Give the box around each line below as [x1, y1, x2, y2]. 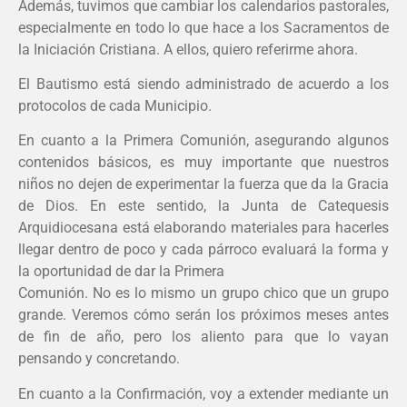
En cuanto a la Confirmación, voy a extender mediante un [18, 384, 389, 402]
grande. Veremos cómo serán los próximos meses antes [18, 306, 389, 324]
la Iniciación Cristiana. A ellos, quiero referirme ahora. [18, 40, 358, 58]
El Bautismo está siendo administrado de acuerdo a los [18, 74, 389, 93]
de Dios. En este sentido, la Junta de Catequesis [18, 197, 389, 215]
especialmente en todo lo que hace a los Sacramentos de [18, 18, 389, 36]
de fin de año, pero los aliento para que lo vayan [18, 328, 389, 346]
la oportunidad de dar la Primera [18, 263, 224, 281]
